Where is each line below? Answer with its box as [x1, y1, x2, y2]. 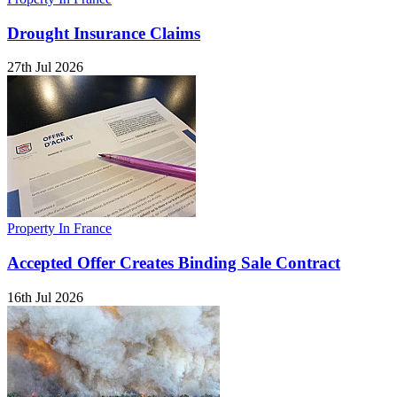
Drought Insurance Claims [7, 23, 200, 43]
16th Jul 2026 [7, 289, 83, 305]
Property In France [7, 221, 112, 237]
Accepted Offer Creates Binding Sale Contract [7, 253, 340, 273]
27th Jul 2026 [7, 59, 83, 75]
